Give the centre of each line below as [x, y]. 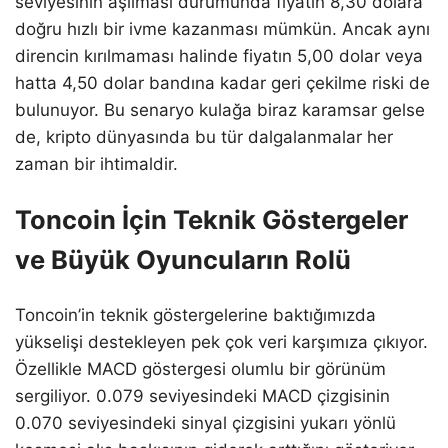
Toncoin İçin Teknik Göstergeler [211, 220]
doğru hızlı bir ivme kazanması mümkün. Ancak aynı [222, 29]
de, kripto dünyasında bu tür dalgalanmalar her [204, 137]
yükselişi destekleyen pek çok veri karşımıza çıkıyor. [221, 341]
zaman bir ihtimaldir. [96, 164]
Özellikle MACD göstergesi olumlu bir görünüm [200, 368]
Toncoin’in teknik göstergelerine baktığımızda [195, 314]
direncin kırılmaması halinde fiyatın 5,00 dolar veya [219, 56]
